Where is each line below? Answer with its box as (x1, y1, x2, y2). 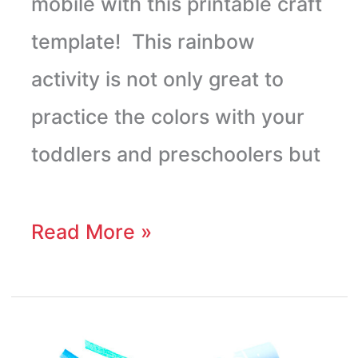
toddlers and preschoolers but (30, 141, 320, 166)
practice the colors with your (30, 104, 304, 129)
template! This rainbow (30, 29, 255, 54)
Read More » (30, 219, 152, 244)
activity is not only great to (30, 66, 284, 91)
